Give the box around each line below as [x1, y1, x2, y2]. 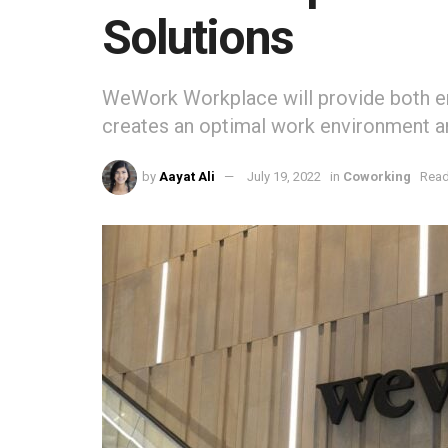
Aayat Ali [159, 169, 216, 185]
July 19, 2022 [247, 169, 322, 185]
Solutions [102, 9, 293, 66]
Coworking [343, 169, 412, 185]
